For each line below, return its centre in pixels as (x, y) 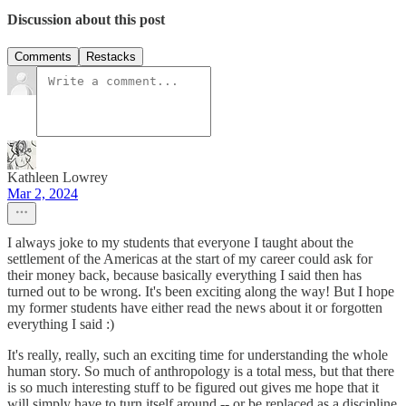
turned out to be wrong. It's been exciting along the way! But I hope (201, 292)
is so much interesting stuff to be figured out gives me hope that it (193, 388)
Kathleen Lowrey (58, 178)
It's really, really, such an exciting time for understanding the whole (198, 355)
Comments (43, 57)
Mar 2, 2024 (43, 194)
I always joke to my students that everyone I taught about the (180, 243)
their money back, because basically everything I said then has (184, 275)
